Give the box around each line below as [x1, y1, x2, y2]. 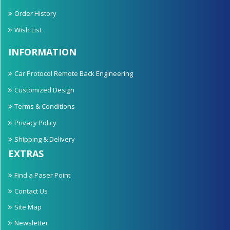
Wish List [14, 25, 42, 35]
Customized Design [14, 85, 74, 95]
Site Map [14, 202, 42, 212]
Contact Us [14, 186, 48, 196]
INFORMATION [8, 46, 76, 59]
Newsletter [14, 218, 48, 228]
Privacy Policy [14, 118, 56, 128]
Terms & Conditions [14, 102, 75, 111]
